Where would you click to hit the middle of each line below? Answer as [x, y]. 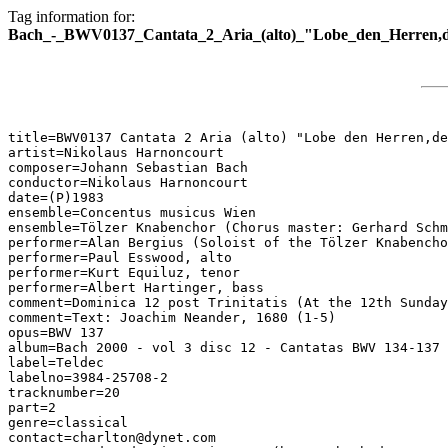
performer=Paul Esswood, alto [120, 257]
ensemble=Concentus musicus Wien [132, 212]
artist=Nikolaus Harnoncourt [116, 152]
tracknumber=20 [64, 392]
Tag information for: [71, 16]
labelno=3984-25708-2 [88, 377]
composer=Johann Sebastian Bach [128, 167]
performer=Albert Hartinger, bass [136, 287]
